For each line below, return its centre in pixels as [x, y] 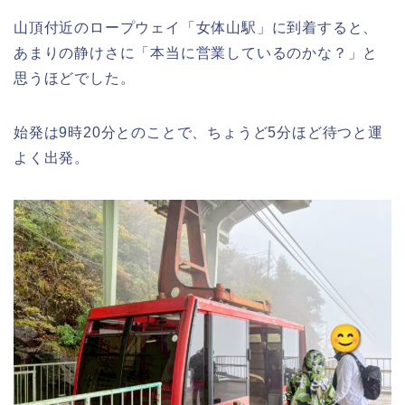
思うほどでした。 [75, 79]
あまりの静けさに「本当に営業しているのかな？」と [196, 53]
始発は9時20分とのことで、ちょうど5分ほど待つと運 [198, 133]
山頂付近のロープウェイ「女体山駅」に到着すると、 [196, 28]
